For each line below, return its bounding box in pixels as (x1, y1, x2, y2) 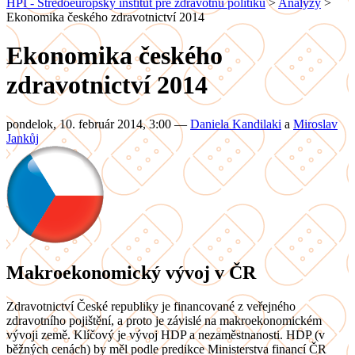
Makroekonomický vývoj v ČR (6, 261, 256, 283)
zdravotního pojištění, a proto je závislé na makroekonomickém (6, 313, 322, 327)
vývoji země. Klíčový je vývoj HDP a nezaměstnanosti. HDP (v (6, 327, 325, 342)
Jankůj (6, 131, 39, 145)
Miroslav (293, 116, 338, 131)
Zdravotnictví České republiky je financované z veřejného (6, 299, 296, 313)
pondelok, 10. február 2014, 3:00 (6, 116, 174, 131)
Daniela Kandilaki (190, 116, 281, 131)
